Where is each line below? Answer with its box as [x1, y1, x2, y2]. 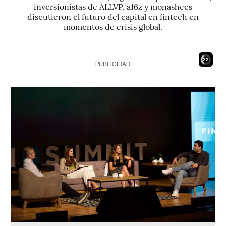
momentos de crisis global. [63, 21, 162, 32]
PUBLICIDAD [95, 61, 131, 68]
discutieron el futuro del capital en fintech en [27, 11, 199, 22]
